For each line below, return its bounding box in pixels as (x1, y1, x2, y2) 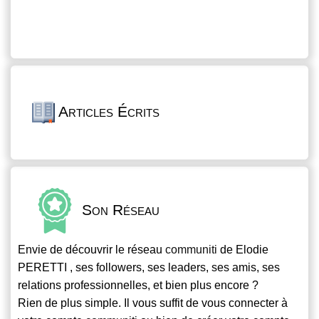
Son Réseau (78, 201, 159, 218)
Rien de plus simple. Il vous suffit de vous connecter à (18, 297, 288, 310)
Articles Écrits (55, 103, 159, 120)
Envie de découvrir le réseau (18, 244, 165, 256)
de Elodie (217, 244, 268, 256)
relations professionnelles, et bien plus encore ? (18, 279, 258, 292)
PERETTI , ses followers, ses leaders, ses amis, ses (18, 261, 280, 274)
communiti (165, 244, 217, 256)
